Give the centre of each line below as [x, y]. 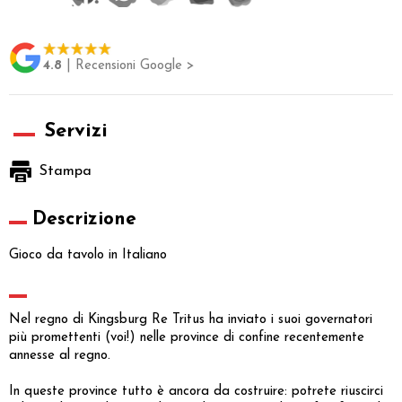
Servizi [76, 131]
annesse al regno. [60, 355]
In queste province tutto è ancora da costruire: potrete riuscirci [196, 391]
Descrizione [84, 219]
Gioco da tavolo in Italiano [88, 255]
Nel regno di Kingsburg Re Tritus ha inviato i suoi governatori [191, 319]
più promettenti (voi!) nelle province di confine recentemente [187, 337]
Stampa [66, 171]
